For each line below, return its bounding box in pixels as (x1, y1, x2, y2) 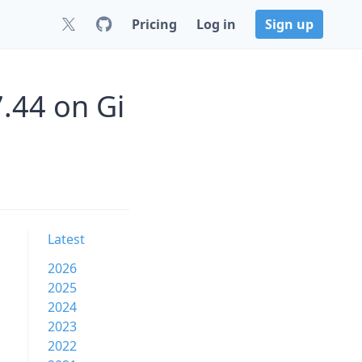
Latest (48, 230, 85, 248)
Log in (196, 15, 236, 33)
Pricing (132, 15, 177, 33)
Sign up (265, 15, 314, 33)
